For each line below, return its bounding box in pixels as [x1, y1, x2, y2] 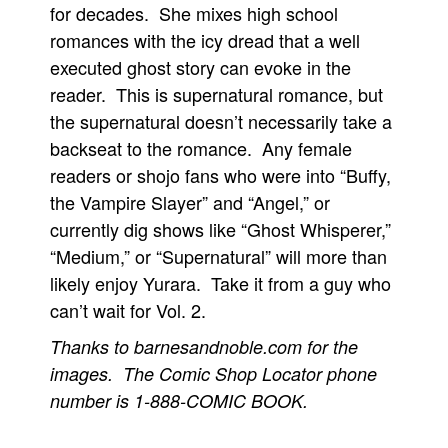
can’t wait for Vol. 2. [50, 297, 206, 323]
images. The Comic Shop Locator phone [50, 361, 377, 386]
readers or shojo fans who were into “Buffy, [50, 162, 391, 188]
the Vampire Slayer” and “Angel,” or [50, 189, 330, 215]
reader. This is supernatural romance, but [50, 81, 383, 107]
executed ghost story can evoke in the [50, 54, 351, 80]
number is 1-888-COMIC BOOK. [50, 388, 308, 413]
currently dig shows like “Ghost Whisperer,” [50, 216, 391, 242]
